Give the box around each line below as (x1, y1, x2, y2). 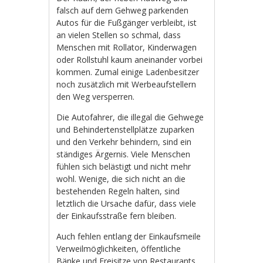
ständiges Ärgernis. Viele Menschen (56, 148, 191, 160)
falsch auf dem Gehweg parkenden (56, 4, 189, 16)
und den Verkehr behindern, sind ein (56, 136, 192, 147)
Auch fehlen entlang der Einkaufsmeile (56, 230, 201, 242)
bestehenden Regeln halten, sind (56, 185, 180, 197)
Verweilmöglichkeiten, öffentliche (56, 242, 181, 254)
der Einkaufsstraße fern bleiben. (56, 210, 177, 221)
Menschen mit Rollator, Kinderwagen (56, 41, 197, 53)
